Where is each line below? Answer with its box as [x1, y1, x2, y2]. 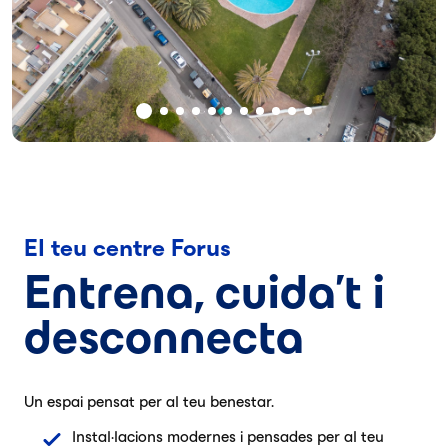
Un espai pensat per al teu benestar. [24, 393, 274, 410]
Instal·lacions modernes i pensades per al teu [71, 428, 384, 445]
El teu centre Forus [24, 235, 231, 261]
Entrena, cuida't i [24, 266, 385, 318]
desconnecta [24, 311, 304, 363]
